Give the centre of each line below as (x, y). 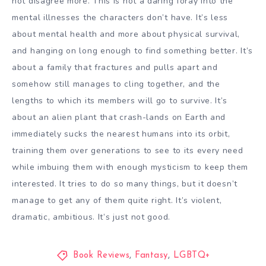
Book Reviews (101, 256)
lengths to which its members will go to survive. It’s (120, 100)
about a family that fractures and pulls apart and (115, 67)
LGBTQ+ (191, 256)
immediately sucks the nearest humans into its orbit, (121, 134)
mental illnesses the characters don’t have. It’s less (120, 17)
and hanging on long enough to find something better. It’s (132, 50)
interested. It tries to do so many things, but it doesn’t (125, 183)
